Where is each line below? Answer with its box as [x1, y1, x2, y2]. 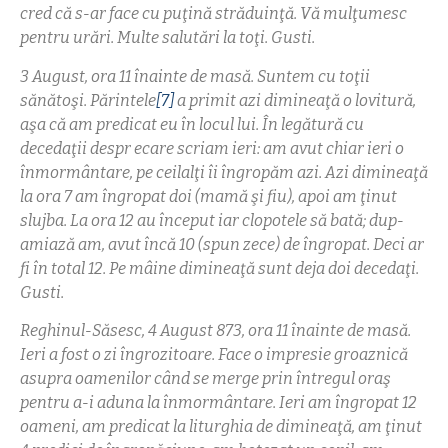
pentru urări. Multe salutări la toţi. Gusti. [20, 28, 315, 48]
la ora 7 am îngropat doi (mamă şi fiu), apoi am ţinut [20, 186, 397, 206]
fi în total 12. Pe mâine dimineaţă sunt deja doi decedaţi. [20, 258, 419, 278]
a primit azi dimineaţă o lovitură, [174, 90, 416, 110]
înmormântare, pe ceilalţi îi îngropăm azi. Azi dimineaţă [20, 162, 428, 182]
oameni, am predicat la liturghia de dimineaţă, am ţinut [20, 417, 422, 437]
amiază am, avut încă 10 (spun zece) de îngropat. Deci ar [20, 234, 424, 254]
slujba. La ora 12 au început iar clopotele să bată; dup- [20, 210, 404, 230]
